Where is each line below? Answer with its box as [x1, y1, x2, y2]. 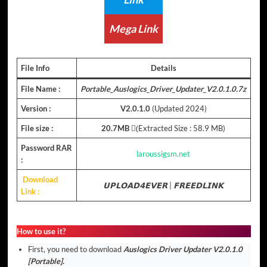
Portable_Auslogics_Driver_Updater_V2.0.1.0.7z [80, 84, 246, 94]
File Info [21, 63, 49, 73]
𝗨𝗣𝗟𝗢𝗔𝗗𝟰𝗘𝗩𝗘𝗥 [103, 181, 167, 191]
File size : [21, 123, 53, 133]
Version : [21, 104, 51, 114]
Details [150, 63, 176, 73]
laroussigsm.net [136, 149, 190, 159]
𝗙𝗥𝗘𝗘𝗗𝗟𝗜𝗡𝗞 [173, 181, 223, 191]
